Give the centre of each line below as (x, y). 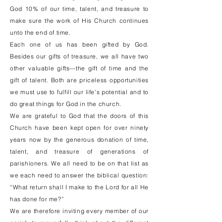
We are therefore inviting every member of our (79, 211)
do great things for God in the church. (66, 104)
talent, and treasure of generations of (79, 151)
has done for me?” (37, 199)
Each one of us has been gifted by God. (79, 44)
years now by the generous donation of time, (79, 139)
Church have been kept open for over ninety (79, 128)
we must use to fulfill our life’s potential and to (79, 92)
